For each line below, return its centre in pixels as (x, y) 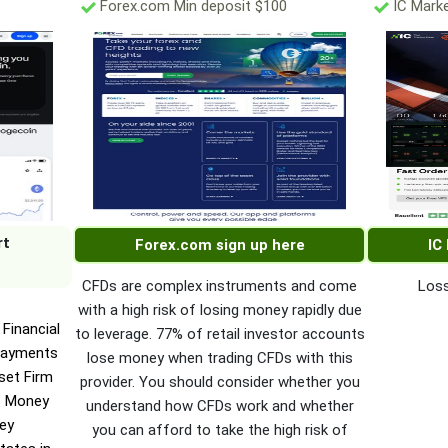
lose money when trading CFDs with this (219, 358)
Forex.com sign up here (219, 245)
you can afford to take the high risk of (219, 430)
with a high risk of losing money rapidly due (219, 310)
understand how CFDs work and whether (219, 406)
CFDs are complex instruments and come (220, 286)
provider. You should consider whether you (219, 382)
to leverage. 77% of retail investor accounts (219, 334)
